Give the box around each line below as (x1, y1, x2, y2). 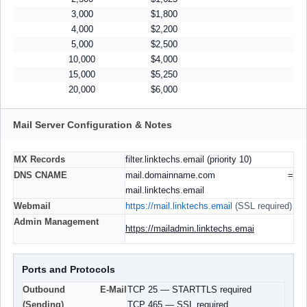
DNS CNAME (14, 170, 67, 180)
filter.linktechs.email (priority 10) (125, 154, 251, 164)
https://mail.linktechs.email (125, 201, 232, 211)
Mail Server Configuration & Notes (13, 119, 172, 130)
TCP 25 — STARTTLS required (127, 284, 251, 295)
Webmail (14, 201, 51, 211)
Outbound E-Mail (23, 284, 127, 295)
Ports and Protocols (22, 265, 115, 275)
